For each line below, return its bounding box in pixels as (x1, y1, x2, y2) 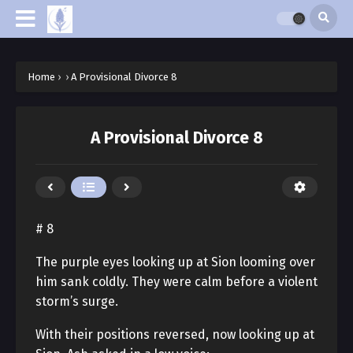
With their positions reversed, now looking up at (35, 327, 314, 342)
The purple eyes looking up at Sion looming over (35, 255, 315, 269)
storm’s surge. (35, 294, 118, 309)
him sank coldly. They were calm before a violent (35, 274, 318, 289)
